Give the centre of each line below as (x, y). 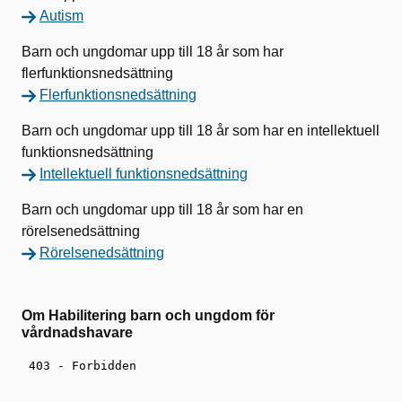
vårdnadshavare (77, 332)
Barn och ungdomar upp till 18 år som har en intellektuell (201, 131)
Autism (61, 16)
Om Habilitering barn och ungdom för (148, 315)
